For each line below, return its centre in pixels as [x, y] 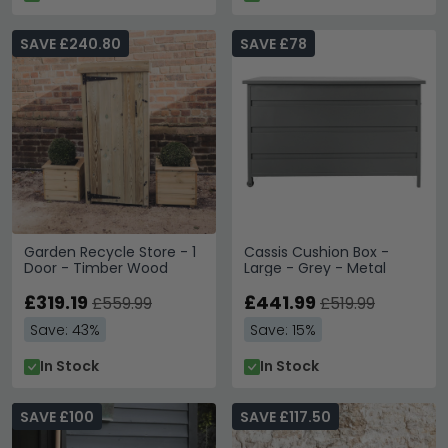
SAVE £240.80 [70, 44]
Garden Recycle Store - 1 [110, 252]
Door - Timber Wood [96, 268]
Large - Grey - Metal [315, 268]
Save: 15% [283, 330]
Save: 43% [65, 330]
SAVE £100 [57, 417]
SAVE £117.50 [285, 417]
